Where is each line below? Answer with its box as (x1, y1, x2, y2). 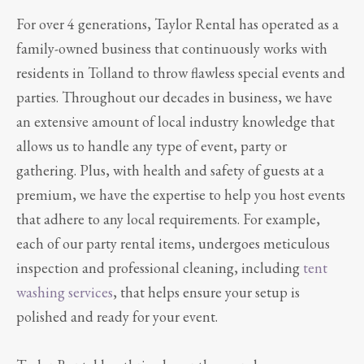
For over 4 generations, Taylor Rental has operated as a (16, 14, 339, 33)
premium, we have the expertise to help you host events (16, 184, 345, 204)
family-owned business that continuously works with (16, 38, 327, 58)
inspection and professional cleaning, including (16, 258, 303, 277)
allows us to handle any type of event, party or (16, 136, 287, 155)
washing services (16, 282, 113, 301)
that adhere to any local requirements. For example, (16, 209, 320, 228)
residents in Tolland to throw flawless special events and (16, 63, 345, 82)
